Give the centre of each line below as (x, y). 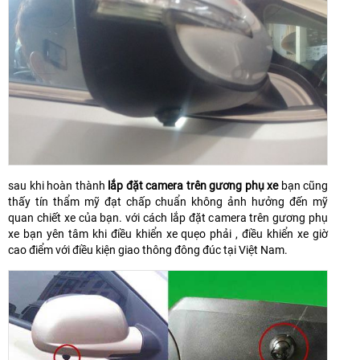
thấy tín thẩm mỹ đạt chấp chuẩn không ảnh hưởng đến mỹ (168, 202)
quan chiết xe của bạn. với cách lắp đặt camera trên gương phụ (168, 218)
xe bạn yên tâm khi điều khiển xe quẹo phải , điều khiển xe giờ (168, 234)
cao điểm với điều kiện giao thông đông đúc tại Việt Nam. (148, 250)
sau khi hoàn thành (58, 186)
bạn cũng (303, 186)
